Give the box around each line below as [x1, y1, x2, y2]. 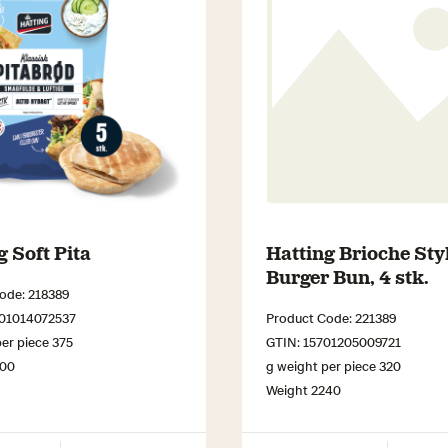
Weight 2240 [266, 381, 341, 399]
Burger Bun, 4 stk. [266, 264, 429, 289]
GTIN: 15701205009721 [266, 333, 401, 351]
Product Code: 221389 [266, 309, 396, 327]
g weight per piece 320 [266, 357, 401, 375]
